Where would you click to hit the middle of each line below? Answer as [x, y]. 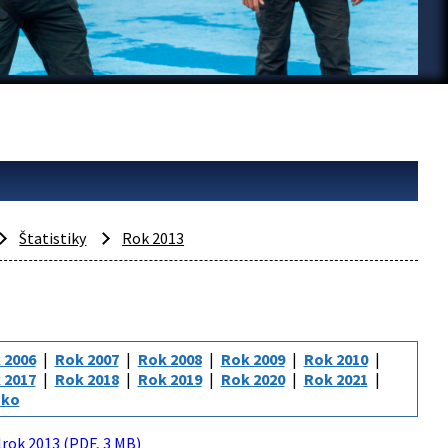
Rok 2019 [169, 379]
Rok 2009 [252, 359]
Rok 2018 [86, 379]
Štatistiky [53, 238]
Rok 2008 [169, 359]
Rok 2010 [335, 359]
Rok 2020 [252, 379]
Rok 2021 [335, 379]
